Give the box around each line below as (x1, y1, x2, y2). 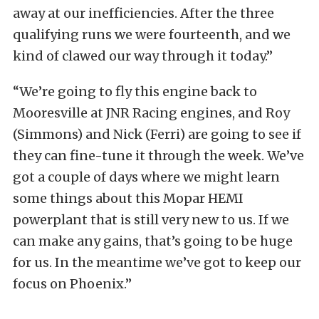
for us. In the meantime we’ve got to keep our (13, 254, 301, 271)
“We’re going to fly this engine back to (13, 83, 257, 100)
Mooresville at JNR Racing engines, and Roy (13, 105, 290, 121)
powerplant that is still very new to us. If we (13, 211, 289, 228)
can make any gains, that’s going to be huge (13, 233, 293, 249)
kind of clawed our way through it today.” (13, 48, 273, 64)
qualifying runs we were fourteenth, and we (13, 26, 291, 43)
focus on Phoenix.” (13, 276, 132, 292)
